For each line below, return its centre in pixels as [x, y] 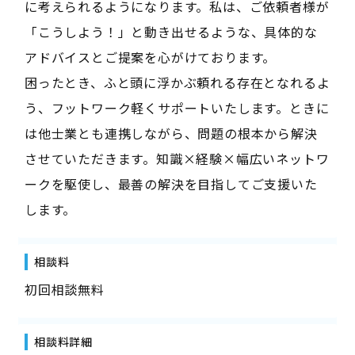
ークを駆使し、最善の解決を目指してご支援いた [171, 183]
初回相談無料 [64, 289]
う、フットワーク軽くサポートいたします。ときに [177, 107]
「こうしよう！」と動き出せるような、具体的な [171, 31]
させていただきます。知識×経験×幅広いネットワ [177, 158]
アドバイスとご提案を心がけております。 [150, 57]
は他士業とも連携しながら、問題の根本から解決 [171, 133]
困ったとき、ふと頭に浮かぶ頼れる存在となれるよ [177, 82]
